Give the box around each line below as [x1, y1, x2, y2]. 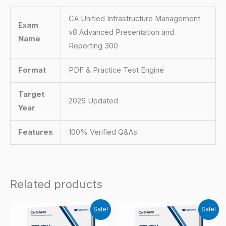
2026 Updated [68, 96, 118, 105]
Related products [10, 178, 102, 191]
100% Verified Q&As [68, 127, 137, 137]
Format [18, 65, 46, 75]
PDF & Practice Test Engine [68, 65, 164, 75]
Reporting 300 [68, 41, 118, 50]
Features [18, 127, 53, 137]
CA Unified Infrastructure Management [68, 14, 200, 23]
